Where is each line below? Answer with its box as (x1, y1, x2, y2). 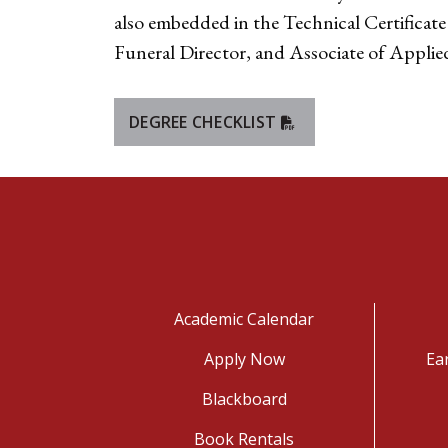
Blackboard (201, 388, 287, 410)
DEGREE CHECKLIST (129, 111, 276, 133)
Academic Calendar (174, 308, 314, 330)
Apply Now (203, 348, 285, 370)
